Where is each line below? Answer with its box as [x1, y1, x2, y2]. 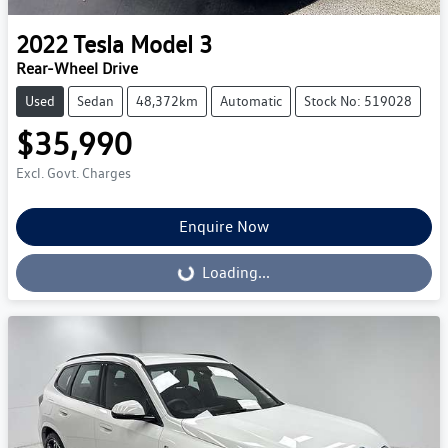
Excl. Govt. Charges [16, 165, 131, 182]
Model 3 [130, 30, 212, 60]
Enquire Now [179, 217, 269, 237]
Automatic [220, 93, 282, 110]
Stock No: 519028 [304, 93, 412, 110]
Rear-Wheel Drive [16, 59, 138, 79]
